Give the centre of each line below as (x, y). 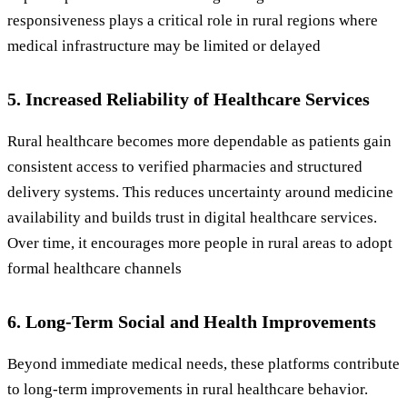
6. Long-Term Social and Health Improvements (192, 322)
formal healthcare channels (94, 269)
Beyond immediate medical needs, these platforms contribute (203, 364)
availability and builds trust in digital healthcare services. (192, 218)
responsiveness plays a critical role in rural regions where (193, 21)
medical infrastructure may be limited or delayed (164, 46)
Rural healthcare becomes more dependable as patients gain (199, 142)
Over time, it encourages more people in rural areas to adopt (200, 243)
